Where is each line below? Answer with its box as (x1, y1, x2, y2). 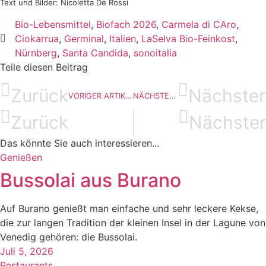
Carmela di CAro (161, 18, 236, 30)
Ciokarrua (15, 32, 59, 45)
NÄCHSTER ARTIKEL (169, 91, 176, 101)
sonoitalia (134, 46, 177, 59)
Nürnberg (15, 46, 57, 59)
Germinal (64, 32, 104, 45)
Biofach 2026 (96, 18, 156, 30)
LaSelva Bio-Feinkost (141, 32, 235, 45)
